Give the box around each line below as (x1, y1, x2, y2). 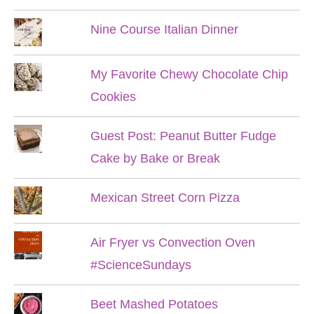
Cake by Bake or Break (90, 151, 220, 165)
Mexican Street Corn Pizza (90, 190, 240, 205)
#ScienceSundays (90, 257, 191, 272)
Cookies (90, 89, 136, 104)
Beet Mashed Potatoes (90, 296, 218, 311)
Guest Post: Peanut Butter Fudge (90, 128, 276, 143)
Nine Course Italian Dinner (90, 22, 238, 36)
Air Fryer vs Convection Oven (90, 235, 255, 250)
